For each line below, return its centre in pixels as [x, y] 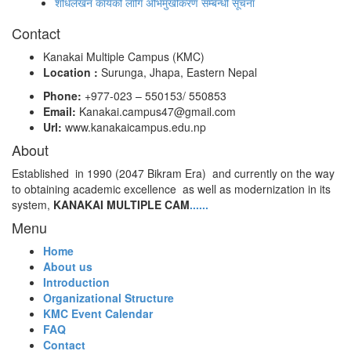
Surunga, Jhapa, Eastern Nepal [179, 72]
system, [33, 204]
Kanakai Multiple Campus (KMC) [124, 56]
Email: [61, 111]
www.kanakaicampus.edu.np [136, 127]
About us [68, 266]
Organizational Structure [109, 298]
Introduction [76, 282]
